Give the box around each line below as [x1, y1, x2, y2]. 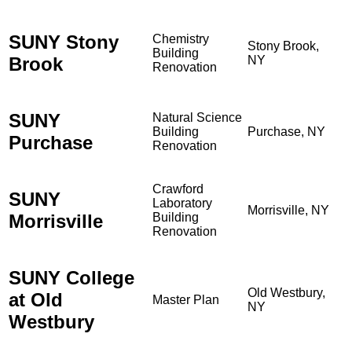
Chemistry [152, 31, 209, 46]
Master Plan [152, 292, 219, 306]
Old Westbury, [247, 285, 325, 299]
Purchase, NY [247, 124, 325, 138]
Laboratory [152, 196, 212, 210]
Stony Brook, [247, 38, 319, 53]
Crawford [152, 181, 203, 196]
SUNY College [9, 266, 134, 288]
